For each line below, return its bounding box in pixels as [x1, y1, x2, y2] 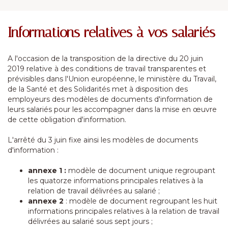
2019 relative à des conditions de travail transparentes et [8, 64, 206, 73]
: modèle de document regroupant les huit [64, 196, 217, 206]
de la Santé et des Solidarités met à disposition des [8, 84, 188, 94]
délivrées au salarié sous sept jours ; [28, 217, 153, 226]
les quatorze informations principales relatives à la [28, 176, 203, 185]
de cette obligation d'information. [8, 115, 126, 124]
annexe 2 [28, 196, 64, 206]
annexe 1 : [28, 166, 66, 175]
